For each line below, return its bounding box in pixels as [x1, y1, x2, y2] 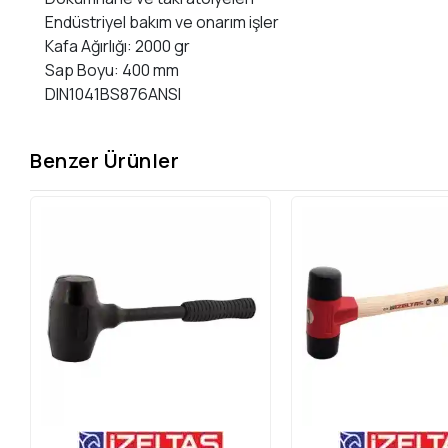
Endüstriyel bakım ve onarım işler [45, 11, 280, 34]
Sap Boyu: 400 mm [45, 59, 180, 82]
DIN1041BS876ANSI [45, 83, 182, 106]
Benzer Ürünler [30, 146, 180, 174]
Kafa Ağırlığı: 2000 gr [45, 35, 191, 58]
